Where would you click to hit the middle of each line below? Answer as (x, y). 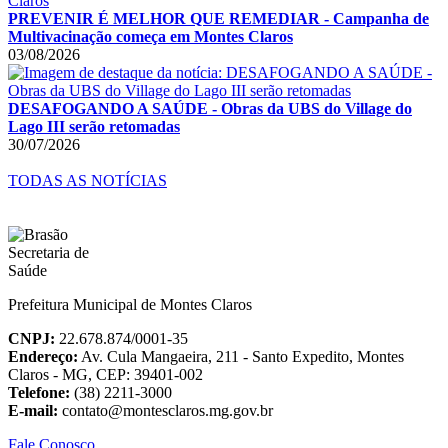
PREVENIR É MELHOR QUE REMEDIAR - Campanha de (218, 18)
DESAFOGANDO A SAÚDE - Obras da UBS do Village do (210, 108)
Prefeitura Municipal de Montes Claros (130, 304)
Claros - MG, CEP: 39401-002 (105, 374)
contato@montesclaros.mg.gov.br (165, 410)
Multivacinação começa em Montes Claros (150, 36)
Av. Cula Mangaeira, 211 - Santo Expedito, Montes (241, 356)
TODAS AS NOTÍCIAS (87, 180)
